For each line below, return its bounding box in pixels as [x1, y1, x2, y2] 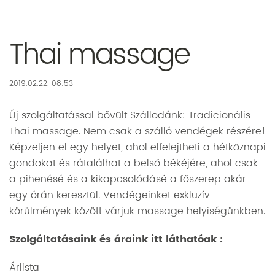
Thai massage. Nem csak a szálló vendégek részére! [9, 123, 266, 139]
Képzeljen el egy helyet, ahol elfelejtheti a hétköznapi [9, 139, 266, 155]
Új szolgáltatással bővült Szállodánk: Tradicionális [9, 107, 250, 123]
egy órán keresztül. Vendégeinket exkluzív [9, 187, 210, 203]
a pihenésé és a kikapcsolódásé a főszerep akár [9, 171, 246, 187]
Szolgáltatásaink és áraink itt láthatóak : [9, 231, 223, 247]
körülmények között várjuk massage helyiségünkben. [9, 203, 265, 219]
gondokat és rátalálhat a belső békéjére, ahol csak [9, 155, 258, 171]
